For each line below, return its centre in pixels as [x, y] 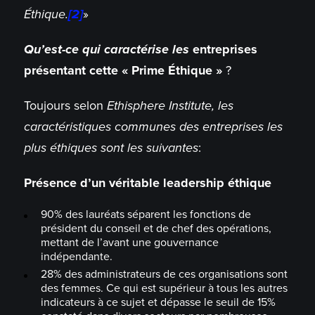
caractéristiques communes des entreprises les [153, 127]
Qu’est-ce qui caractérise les [106, 50]
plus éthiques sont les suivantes [111, 148]
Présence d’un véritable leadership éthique [147, 183]
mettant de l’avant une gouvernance [129, 243]
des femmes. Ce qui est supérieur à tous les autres [164, 289]
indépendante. [76, 257]
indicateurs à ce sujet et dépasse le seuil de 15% [158, 303]
